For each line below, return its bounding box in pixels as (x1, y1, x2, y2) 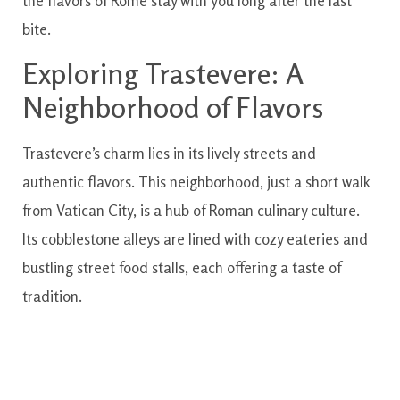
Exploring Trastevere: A (22, 55, 304, 91)
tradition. (22, 286, 82, 305)
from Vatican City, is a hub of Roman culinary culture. (22, 200, 360, 220)
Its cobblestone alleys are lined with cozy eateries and (22, 229, 368, 248)
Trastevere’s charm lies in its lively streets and (22, 143, 316, 162)
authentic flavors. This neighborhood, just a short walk (22, 171, 370, 191)
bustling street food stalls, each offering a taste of (22, 257, 341, 277)
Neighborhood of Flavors (22, 89, 324, 125)
